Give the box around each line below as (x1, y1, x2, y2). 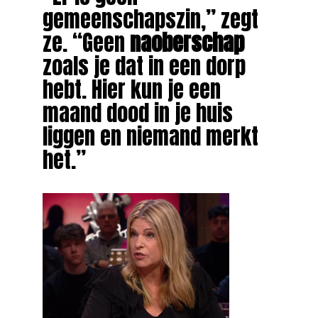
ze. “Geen (42, 26, 130, 59)
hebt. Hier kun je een (42, 72, 221, 106)
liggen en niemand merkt (42, 119, 258, 153)
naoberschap (129, 26, 244, 59)
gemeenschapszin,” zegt (42, 2, 258, 35)
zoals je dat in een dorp (42, 49, 246, 82)
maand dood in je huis (42, 96, 233, 129)
